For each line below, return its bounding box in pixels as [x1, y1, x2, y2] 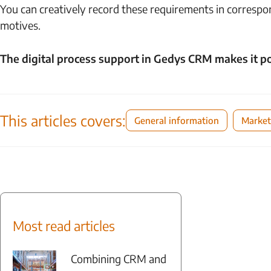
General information [134, 115, 219, 126]
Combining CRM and [71, 252, 166, 266]
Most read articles [13, 217, 115, 234]
